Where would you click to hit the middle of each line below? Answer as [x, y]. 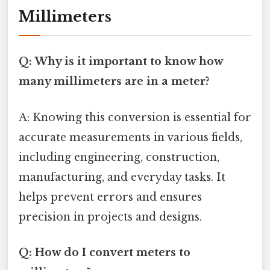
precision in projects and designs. [110, 217]
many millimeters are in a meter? [114, 82]
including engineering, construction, [119, 157]
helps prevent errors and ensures [110, 197]
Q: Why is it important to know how [121, 62]
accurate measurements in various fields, [130, 137]
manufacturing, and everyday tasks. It [122, 177]
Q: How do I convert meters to [105, 252]
